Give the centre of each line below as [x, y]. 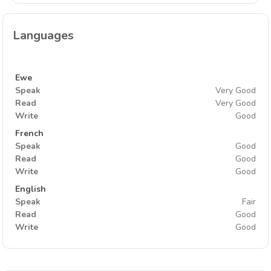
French [29, 133]
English [31, 189]
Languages [43, 35]
